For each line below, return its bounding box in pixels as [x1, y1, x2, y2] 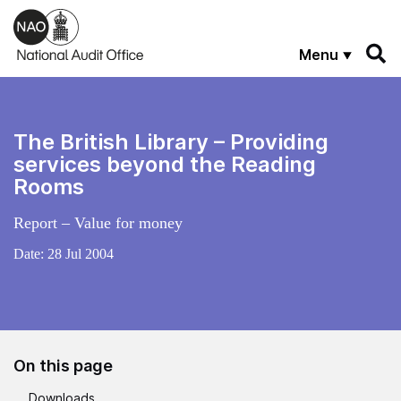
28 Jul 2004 [47, 245, 114, 261]
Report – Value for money [13, 213, 183, 232]
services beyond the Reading [13, 150, 316, 177]
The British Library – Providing [13, 128, 328, 155]
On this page [13, 355, 113, 375]
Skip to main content [13, 8, 138, 23]
